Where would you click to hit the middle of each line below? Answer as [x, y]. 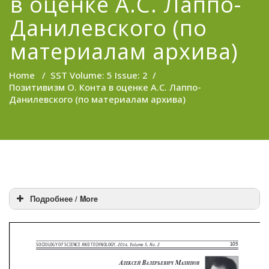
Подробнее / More [64, 199]
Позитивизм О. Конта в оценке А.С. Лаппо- [105, 87]
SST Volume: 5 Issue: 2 [99, 75]
